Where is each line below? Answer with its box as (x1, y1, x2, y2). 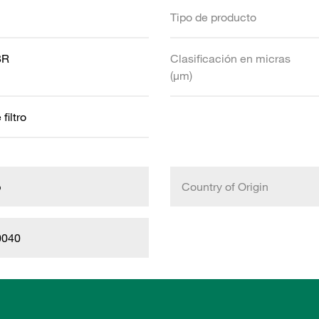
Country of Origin (182, 179, 268, 194)
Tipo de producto (170, 10, 256, 24)
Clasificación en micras (170, 51, 291, 66)
